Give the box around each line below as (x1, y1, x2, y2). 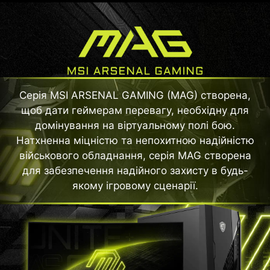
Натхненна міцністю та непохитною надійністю (16, 134, 254, 147)
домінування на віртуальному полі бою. (35, 119, 235, 132)
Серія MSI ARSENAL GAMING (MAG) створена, (19, 89, 251, 102)
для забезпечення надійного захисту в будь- (22, 165, 248, 177)
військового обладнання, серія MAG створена (19, 149, 251, 162)
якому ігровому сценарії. (72, 180, 198, 192)
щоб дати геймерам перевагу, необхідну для (21, 104, 249, 117)
